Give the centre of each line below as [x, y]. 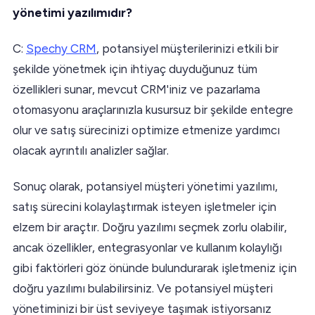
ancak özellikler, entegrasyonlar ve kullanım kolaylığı [147, 247]
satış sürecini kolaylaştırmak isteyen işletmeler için [144, 206]
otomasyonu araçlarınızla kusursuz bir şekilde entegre [153, 109]
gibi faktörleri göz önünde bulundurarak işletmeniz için [155, 268]
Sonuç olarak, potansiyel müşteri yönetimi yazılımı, [145, 186]
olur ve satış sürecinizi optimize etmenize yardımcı [146, 130]
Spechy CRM [61, 48]
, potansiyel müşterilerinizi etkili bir [187, 48]
